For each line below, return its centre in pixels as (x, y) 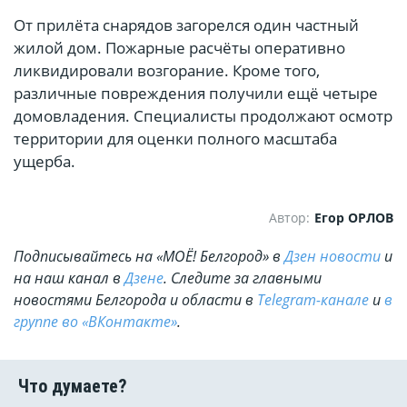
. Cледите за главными (243, 278)
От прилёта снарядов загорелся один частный (186, 25)
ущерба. (45, 162)
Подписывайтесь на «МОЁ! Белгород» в (149, 257)
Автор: (289, 218)
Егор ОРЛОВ (354, 218)
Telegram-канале (313, 300)
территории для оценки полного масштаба (175, 139)
